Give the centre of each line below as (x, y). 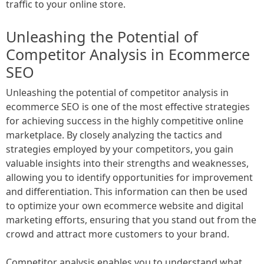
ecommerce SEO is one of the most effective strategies (128, 106)
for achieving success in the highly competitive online (125, 121)
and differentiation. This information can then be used (127, 191)
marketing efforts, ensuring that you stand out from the (131, 220)
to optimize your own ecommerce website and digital (125, 205)
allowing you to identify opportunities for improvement (129, 177)
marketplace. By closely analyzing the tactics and (114, 135)
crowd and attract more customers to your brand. (118, 234)
